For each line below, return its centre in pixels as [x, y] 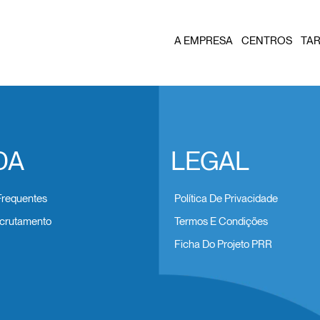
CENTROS [267, 41]
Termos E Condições [221, 221]
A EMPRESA [204, 41]
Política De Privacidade [226, 198]
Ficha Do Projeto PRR [223, 244]
